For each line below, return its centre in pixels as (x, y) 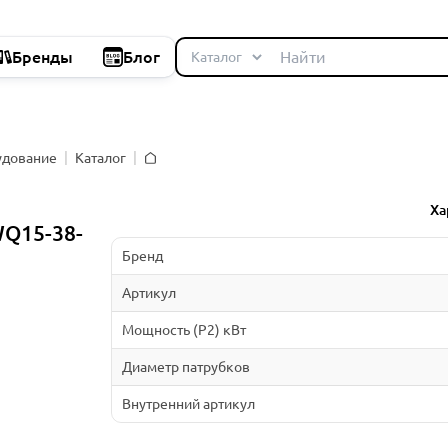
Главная (168, 171)
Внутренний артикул (188, 403)
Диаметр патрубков (185, 366)
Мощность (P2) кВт (183, 329)
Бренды (42, 57)
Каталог (100, 157)
